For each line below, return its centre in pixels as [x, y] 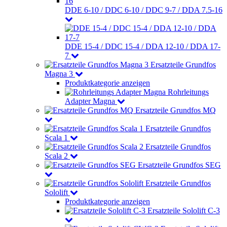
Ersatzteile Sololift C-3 [184, 211]
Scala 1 [56, 138]
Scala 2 [56, 156]
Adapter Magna [90, 101]
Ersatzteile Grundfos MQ [176, 110]
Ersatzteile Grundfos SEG [179, 165]
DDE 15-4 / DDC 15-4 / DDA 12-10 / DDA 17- [143, 46]
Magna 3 [59, 74]
